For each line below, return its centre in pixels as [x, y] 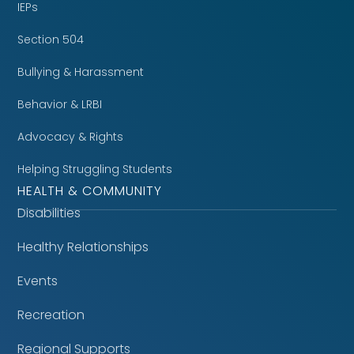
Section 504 [51, 40]
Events [38, 281]
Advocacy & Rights [71, 137]
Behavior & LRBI [60, 104]
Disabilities [49, 213]
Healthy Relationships [83, 247]
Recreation [51, 315]
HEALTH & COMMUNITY [90, 191]
